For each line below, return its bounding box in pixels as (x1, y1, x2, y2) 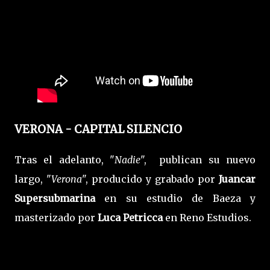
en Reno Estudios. (163, 212, 251, 224)
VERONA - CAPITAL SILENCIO (14, 122, 182, 136)
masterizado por (14, 212, 95, 224)
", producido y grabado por (82, 173, 219, 186)
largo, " (14, 173, 51, 186)
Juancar (219, 173, 256, 186)
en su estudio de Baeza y (95, 192, 256, 205)
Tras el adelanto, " (14, 154, 115, 166)
